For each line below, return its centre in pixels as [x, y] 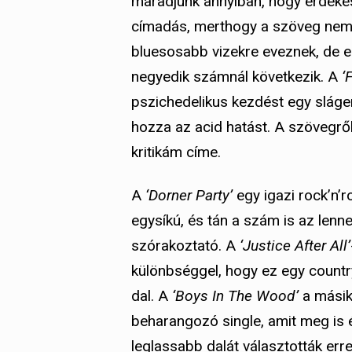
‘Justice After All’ [293, 246]
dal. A [152, 296]
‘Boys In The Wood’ [235, 296]
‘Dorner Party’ [189, 196]
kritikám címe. [176, 152]
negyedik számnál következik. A [236, 77]
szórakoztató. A [183, 246]
